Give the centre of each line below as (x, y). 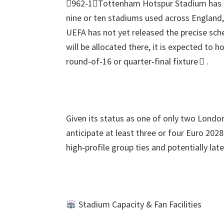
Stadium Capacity (110, 204)
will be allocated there (107, 47)
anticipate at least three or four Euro (135, 133)
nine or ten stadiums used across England (144, 18)
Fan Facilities (177, 204)
